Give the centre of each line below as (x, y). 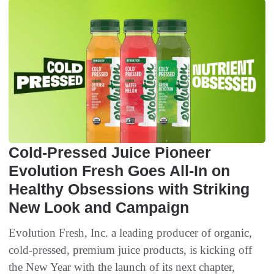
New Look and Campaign (99, 208)
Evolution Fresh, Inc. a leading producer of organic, (130, 233)
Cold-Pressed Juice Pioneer (110, 153)
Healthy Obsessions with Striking (129, 189)
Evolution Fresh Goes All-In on (119, 171)
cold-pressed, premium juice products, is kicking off (130, 250)
